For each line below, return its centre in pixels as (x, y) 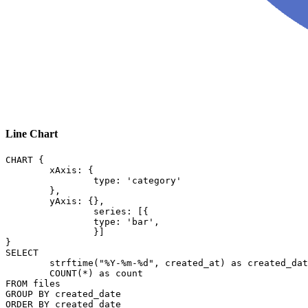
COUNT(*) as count (27, 273)
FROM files (33, 283)
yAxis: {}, (27, 201)
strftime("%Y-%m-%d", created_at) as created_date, (27, 263)
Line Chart (32, 133)
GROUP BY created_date (63, 294)
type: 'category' (49, 180)
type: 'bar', (49, 221)
